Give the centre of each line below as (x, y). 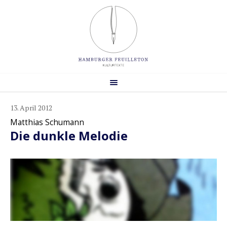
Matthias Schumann (47, 122)
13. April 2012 (31, 107)
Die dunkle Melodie (69, 135)
